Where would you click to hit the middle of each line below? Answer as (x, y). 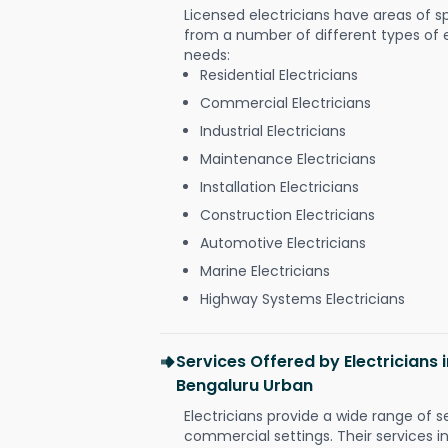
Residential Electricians (279, 74)
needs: (207, 54)
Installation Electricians (279, 186)
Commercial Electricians (285, 102)
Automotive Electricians (283, 242)
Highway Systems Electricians (302, 298)
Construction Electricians (287, 214)
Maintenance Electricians (288, 158)
